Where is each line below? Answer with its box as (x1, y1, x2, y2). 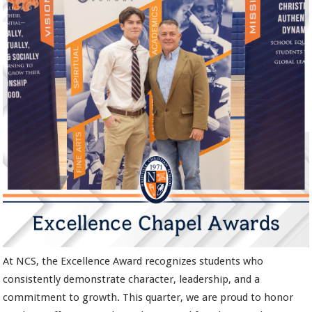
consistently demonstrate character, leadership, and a (3, 273, 260, 286)
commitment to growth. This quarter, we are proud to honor (3, 291, 294, 304)
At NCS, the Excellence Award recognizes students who (3, 255, 264, 268)
